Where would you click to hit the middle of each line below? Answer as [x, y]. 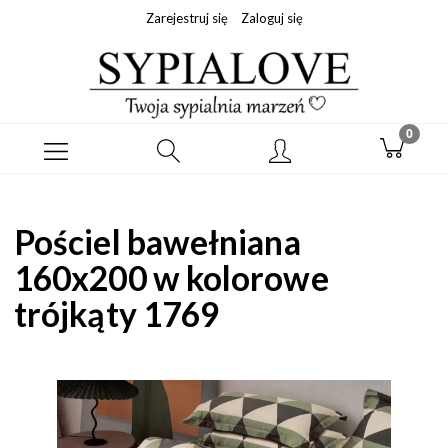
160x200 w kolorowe [171, 277]
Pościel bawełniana [157, 241]
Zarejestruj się [186, 18]
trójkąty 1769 [117, 313]
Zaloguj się [271, 18]
